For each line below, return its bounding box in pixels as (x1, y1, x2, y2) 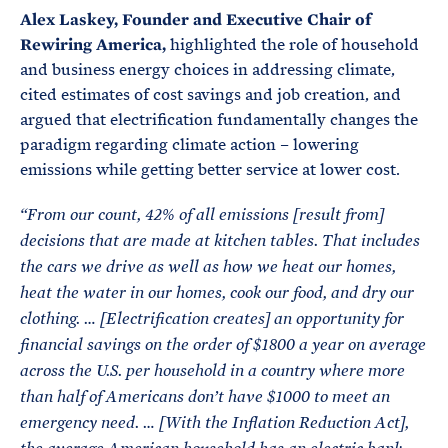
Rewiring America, (20, 34, 170, 55)
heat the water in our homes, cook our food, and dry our (20, 284, 414, 302)
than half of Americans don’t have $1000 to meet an (20, 388, 390, 406)
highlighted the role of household (170, 34, 419, 55)
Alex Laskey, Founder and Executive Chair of (20, 9, 371, 30)
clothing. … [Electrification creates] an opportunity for (20, 310, 404, 328)
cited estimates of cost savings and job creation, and (20, 84, 401, 105)
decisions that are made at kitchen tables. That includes (20, 232, 420, 250)
